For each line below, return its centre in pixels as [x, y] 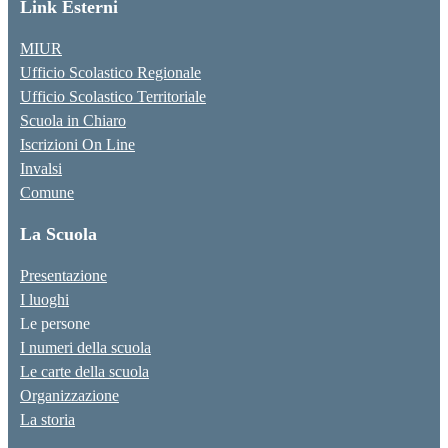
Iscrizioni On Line [77, 145]
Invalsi [41, 169]
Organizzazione [69, 396]
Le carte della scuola [84, 372]
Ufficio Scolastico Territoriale [113, 97]
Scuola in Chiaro [73, 121]
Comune [47, 193]
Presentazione [63, 276]
